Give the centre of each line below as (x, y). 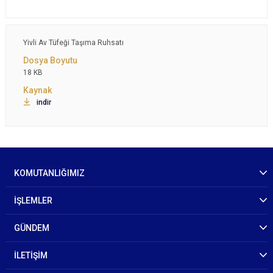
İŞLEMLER (33, 200)
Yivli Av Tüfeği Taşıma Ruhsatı (73, 43)
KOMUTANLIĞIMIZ (49, 173)
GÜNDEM (32, 228)
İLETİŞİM (31, 255)
